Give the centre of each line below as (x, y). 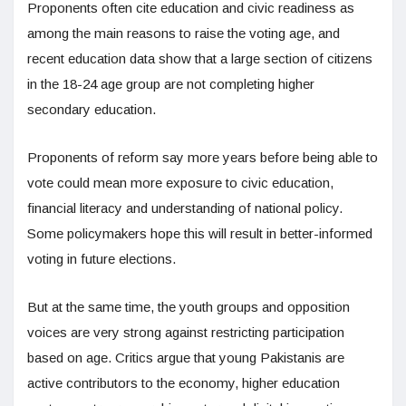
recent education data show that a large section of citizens (200, 59)
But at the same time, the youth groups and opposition (188, 307)
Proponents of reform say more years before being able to (203, 158)
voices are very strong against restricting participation (186, 333)
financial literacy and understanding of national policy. (185, 208)
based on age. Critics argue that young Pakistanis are (186, 358)
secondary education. (92, 110)
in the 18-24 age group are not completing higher (171, 84)
